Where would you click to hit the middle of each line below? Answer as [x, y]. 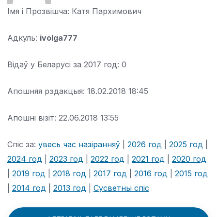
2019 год [29, 173]
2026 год [145, 144]
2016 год [151, 173]
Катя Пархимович [107, 11]
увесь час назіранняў [79, 144]
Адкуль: [23, 38]
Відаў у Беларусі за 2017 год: [64, 64]
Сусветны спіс [121, 188]
